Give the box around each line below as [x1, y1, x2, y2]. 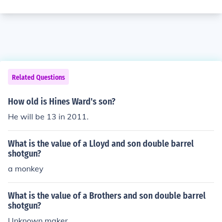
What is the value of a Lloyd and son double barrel [8, 138, 194, 149]
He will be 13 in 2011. [8, 111, 89, 121]
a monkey [8, 164, 44, 173]
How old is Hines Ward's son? [8, 96, 115, 107]
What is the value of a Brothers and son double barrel [8, 190, 206, 201]
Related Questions [12, 73, 65, 82]
